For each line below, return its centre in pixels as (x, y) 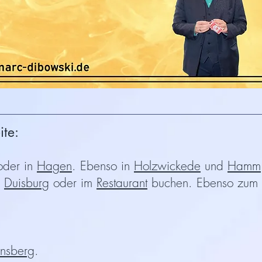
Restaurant (122, 183)
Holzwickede (167, 166)
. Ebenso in (103, 166)
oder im (73, 183)
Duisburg (27, 183)
